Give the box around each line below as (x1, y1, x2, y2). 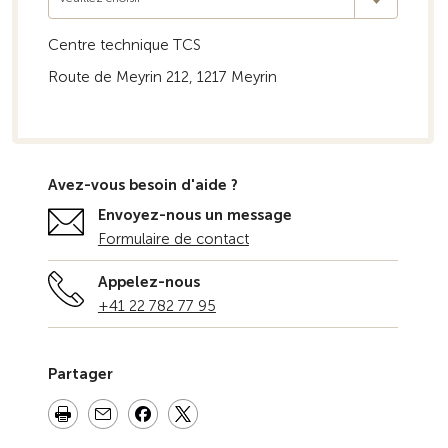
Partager (47, 365, 113, 383)
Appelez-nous (97, 273, 200, 291)
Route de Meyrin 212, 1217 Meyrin (47, 68, 277, 86)
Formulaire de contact (97, 230, 249, 248)
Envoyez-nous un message (97, 206, 292, 224)
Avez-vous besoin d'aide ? (47, 176, 238, 194)
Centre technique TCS (47, 36, 201, 54)
